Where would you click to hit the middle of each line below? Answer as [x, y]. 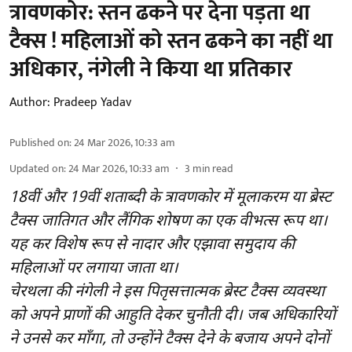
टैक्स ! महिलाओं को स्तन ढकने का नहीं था [171, 42]
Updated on [37, 169]
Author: [30, 103]
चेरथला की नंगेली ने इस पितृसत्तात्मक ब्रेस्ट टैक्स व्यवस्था [167, 293]
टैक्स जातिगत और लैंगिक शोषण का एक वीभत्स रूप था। [169, 222]
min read [213, 169]
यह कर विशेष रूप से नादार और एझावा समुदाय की [152, 246]
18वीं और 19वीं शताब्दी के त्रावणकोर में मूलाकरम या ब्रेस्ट [170, 198]
